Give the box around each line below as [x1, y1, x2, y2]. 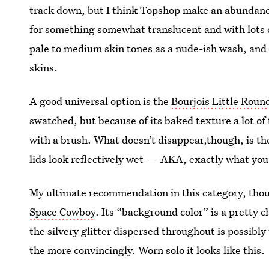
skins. [29, 60, 58, 74]
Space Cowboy [29, 204, 96, 219]
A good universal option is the [29, 94, 172, 108]
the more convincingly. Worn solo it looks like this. [29, 243, 265, 257]
